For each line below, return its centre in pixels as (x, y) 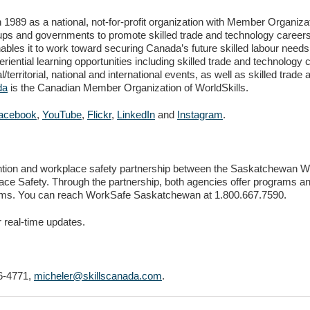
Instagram (200, 115)
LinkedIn (136, 115)
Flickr (99, 115)
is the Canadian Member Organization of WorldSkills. (128, 88)
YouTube (62, 115)
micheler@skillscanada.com (98, 276)
